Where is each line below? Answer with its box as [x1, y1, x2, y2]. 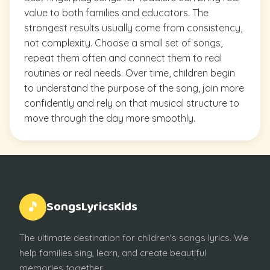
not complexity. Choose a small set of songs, [24, 36, 222, 49]
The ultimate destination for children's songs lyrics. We [19, 231, 248, 243]
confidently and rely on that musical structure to [24, 96, 239, 109]
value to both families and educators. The [24, 6, 209, 19]
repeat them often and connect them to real [24, 51, 222, 64]
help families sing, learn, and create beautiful [19, 246, 206, 259]
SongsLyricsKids [46, 196, 137, 217]
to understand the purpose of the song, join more [24, 81, 244, 94]
